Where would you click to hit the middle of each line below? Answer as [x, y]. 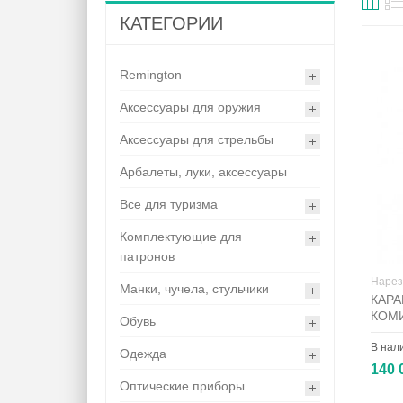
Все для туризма [169, 205]
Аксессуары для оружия [190, 107]
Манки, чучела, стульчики [194, 289]
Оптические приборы [182, 386]
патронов [147, 257]
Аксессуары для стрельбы [197, 140]
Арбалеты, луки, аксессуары [203, 172]
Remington [151, 75]
